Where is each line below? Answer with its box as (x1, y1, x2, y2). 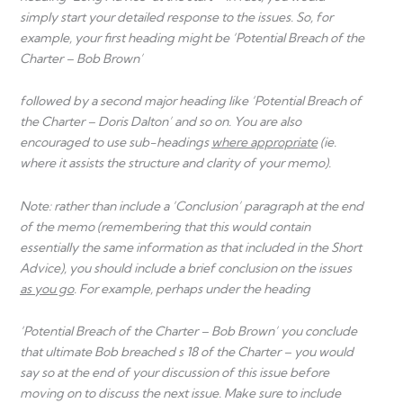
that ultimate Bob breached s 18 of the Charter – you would (20, 344, 354, 361)
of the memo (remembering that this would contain (20, 218, 310, 235)
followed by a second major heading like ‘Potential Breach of (20, 93, 362, 110)
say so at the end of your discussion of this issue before (20, 364, 329, 381)
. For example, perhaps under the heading (74, 280, 310, 297)
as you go (20, 280, 74, 297)
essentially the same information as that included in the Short (20, 238, 362, 255)
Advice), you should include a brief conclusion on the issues (20, 259, 352, 276)
